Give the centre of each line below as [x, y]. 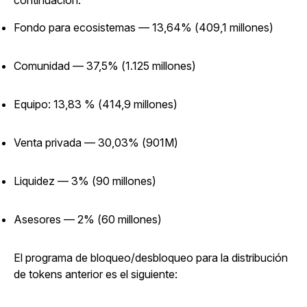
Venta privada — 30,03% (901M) [96, 143]
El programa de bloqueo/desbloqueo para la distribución [151, 258]
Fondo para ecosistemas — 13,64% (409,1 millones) [144, 28]
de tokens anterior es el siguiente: [96, 274]
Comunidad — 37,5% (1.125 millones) [105, 66]
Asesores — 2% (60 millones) [88, 220]
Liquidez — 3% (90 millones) [85, 181]
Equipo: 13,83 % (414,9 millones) [96, 105]
